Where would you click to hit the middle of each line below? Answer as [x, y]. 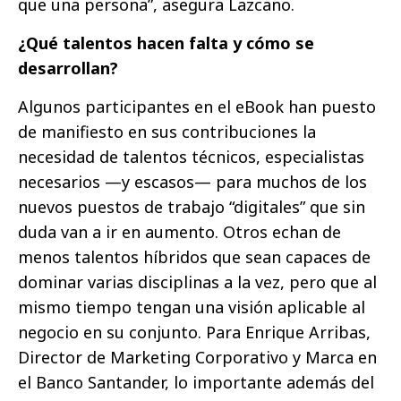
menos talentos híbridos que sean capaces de [194, 256]
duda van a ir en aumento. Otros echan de [179, 231]
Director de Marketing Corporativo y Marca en [197, 357]
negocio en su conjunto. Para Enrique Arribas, [194, 332]
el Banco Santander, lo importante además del [196, 382]
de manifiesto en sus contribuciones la [167, 131]
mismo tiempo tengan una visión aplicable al [192, 307]
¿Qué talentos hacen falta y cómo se [166, 43]
